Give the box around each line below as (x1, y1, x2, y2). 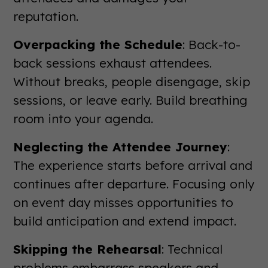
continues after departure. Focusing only (13, 175, 255, 191)
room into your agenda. (13, 110, 154, 126)
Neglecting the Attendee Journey (13, 138, 228, 154)
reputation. (13, 8, 79, 24)
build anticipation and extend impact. (13, 212, 237, 229)
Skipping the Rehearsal (13, 240, 162, 257)
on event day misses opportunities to (13, 194, 234, 210)
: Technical (162, 240, 223, 257)
